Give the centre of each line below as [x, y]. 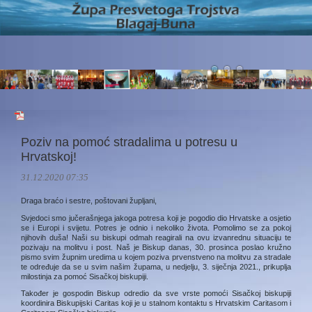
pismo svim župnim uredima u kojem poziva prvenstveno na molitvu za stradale [156, 257]
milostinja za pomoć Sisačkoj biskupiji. [86, 276]
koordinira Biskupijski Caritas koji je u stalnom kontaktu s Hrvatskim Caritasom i [156, 303]
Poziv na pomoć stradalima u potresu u [129, 142]
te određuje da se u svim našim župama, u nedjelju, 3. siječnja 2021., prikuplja [156, 266]
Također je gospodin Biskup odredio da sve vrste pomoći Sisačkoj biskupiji [156, 294]
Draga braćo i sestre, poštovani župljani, [89, 201]
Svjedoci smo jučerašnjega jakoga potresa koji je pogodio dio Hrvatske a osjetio [156, 218]
